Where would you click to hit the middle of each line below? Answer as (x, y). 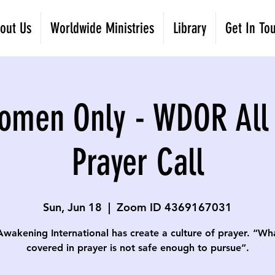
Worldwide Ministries (102, 28)
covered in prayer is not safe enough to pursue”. (137, 248)
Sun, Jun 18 (72, 207)
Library (190, 28)
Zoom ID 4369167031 (174, 207)
